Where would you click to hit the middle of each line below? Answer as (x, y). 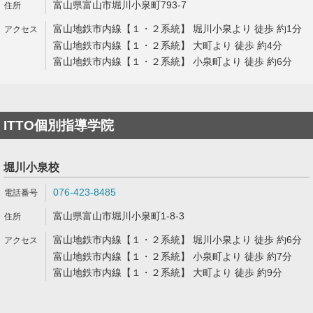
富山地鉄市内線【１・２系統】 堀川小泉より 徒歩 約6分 (177, 240)
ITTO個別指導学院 (59, 125)
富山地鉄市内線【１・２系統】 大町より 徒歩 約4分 (168, 45)
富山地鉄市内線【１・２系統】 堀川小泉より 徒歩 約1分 (177, 29)
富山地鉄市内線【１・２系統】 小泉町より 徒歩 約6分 (173, 61)
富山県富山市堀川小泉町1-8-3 (119, 216)
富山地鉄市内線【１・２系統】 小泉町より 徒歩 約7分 (173, 256)
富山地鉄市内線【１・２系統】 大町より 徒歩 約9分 (168, 272)
